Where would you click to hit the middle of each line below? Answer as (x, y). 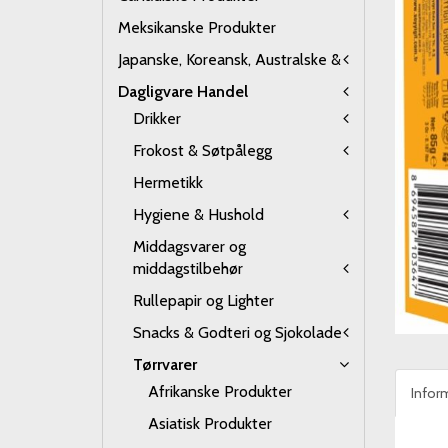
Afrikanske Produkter (220, 391)
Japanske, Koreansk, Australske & (229, 59)
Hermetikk (168, 182)
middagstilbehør (188, 268)
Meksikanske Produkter (197, 27)
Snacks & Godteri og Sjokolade (237, 332)
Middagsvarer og (189, 246)
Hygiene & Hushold (198, 214)
